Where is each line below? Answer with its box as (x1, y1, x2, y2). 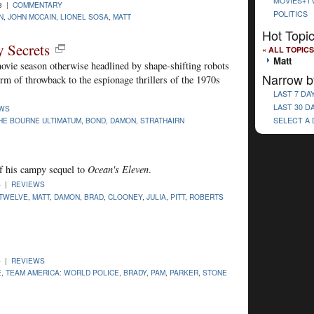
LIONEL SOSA (60, 11, 109, 22)
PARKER (170, 266, 198, 278)
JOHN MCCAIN (8, 11, 56, 22)
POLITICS (273, 8, 308, 19)
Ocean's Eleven (88, 163, 149, 177)
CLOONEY (108, 191, 142, 202)
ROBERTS (189, 191, 224, 202)
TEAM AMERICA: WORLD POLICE (6, 266, 119, 278)
